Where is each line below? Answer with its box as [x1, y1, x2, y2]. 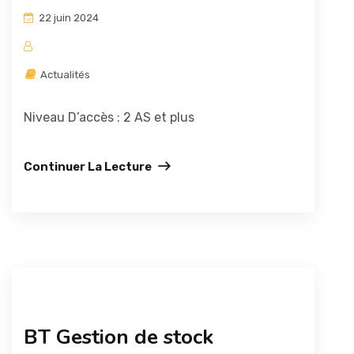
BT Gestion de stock [24, 323, 213, 351]
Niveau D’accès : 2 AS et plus [24, 110, 194, 125]
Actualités [38, 69, 90, 81]
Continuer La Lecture [24, 160, 152, 174]
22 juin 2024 [36, 12, 99, 24]
